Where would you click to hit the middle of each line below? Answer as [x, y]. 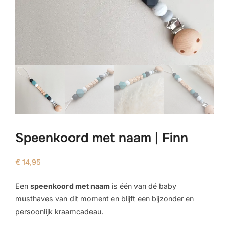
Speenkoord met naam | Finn [102, 138]
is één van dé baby [143, 186]
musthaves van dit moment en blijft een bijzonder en [105, 199]
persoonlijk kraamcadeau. [59, 211]
